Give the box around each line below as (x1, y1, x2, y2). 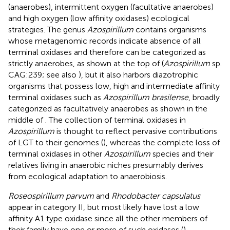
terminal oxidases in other (8, 148, 104, 159)
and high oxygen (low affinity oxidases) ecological (8, 13, 189, 23)
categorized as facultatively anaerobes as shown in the (8, 103, 207, 113)
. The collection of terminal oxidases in (45, 114, 186, 125)
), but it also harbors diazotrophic (79, 69, 198, 80)
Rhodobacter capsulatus (111, 190, 200, 201)
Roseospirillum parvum (8, 190, 94, 201)
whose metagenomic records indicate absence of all (8, 35, 201, 46)
